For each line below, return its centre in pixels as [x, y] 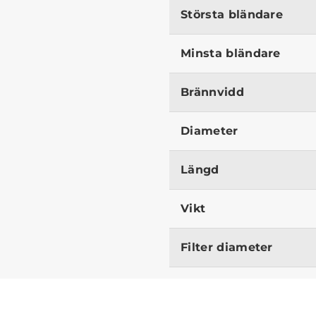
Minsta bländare [231, 53]
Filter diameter [227, 247]
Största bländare [232, 14]
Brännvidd [212, 92]
